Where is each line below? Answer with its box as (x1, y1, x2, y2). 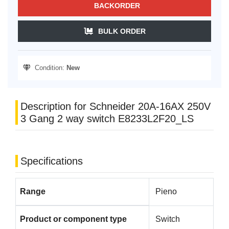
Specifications (20, 155, 83, 167)
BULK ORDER (98, 27, 146, 36)
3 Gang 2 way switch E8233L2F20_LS (20, 113, 194, 125)
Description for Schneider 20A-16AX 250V (20, 101, 211, 112)
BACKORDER (94, 2, 140, 10)
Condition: (31, 64, 66, 72)
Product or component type (20, 215, 127, 224)
